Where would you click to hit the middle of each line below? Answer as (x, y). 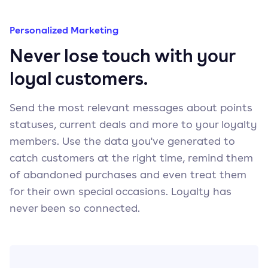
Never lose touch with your (122, 56)
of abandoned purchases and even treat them (128, 174)
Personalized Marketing (64, 30)
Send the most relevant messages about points (131, 107)
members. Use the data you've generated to (122, 141)
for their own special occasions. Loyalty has (121, 191)
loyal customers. (79, 78)
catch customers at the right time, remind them (131, 158)
